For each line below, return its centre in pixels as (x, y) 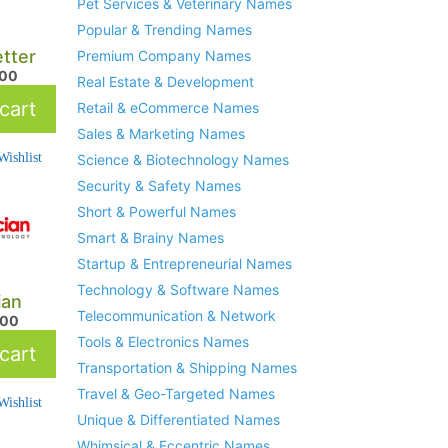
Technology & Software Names (177, 290)
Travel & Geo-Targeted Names (175, 394)
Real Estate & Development (165, 82)
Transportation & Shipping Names (186, 368)
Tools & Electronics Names (162, 342)
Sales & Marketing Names (160, 134)
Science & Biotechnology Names (182, 160)
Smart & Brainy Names (150, 238)
